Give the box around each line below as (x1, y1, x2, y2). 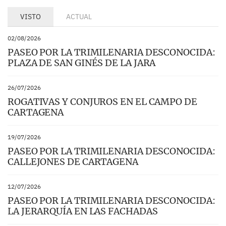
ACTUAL (66, 12, 92, 22)
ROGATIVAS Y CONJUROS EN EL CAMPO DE (8, 96, 197, 108)
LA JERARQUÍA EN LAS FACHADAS (8, 205, 158, 217)
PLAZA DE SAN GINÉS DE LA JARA (8, 57, 156, 69)
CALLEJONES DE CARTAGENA (8, 156, 138, 168)
